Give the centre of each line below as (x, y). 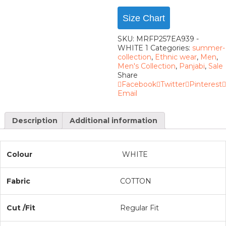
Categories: (170, 48)
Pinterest (205, 84)
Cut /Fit (21, 208)
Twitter (173, 84)
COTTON (136, 181)
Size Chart (144, 18)
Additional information (114, 121)
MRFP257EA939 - (167, 39)
